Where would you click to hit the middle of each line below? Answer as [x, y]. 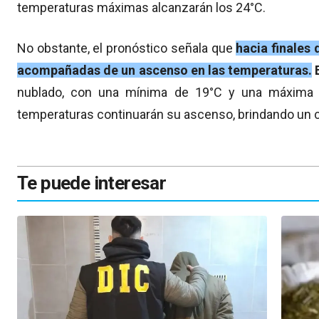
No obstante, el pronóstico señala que [127, 48]
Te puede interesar [92, 183]
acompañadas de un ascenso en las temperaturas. [165, 70]
